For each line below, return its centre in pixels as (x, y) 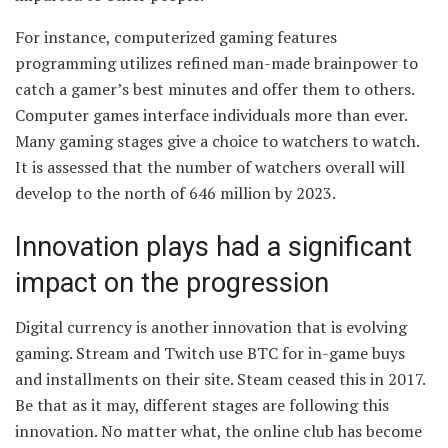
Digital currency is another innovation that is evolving (211, 327)
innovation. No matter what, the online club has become (218, 431)
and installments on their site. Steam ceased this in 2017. (220, 379)
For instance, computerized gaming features (176, 37)
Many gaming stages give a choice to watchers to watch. (217, 141)
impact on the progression (172, 282)
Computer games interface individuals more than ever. (211, 115)
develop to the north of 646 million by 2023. (175, 193)
